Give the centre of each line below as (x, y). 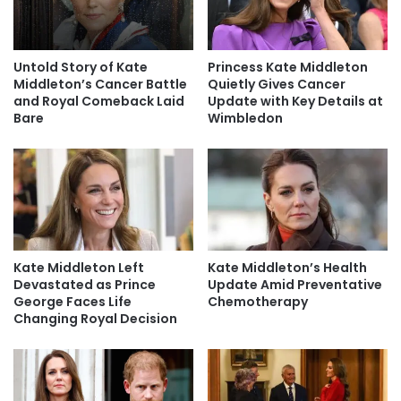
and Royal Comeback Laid (99, 102)
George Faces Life (73, 301)
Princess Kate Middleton (288, 68)
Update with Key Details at (295, 102)
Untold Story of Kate (81, 68)
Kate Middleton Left (79, 267)
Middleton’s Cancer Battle (100, 85)
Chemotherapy (258, 301)
